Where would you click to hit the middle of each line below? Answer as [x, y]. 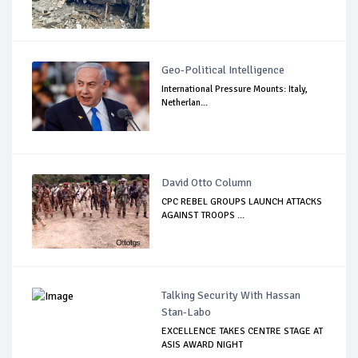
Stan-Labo [187, 312]
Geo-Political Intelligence [223, 70]
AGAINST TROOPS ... [203, 216]
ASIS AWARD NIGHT [203, 345]
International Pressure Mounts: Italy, [235, 89]
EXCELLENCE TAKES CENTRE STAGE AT [243, 332]
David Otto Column [207, 183]
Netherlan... [185, 103]
